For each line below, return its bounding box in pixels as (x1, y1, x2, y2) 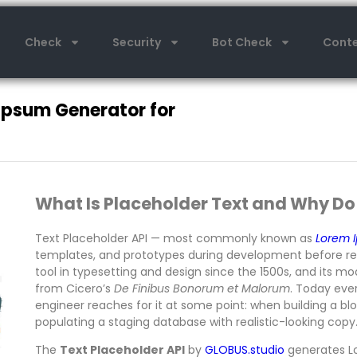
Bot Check (212, 34, 272, 50)
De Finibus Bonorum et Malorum (113, 280, 290, 296)
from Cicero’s (34, 280, 114, 296)
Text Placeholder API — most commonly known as (34, 229, 316, 246)
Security (112, 34, 161, 50)
